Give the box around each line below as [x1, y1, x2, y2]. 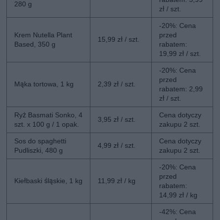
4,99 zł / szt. [98, 141, 136, 149]
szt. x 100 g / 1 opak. [14, 120, 80, 128]
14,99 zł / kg [159, 191, 198, 199]
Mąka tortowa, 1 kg [14, 80, 74, 88]
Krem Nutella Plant [14, 30, 73, 39]
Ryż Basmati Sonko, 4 [14, 110, 83, 119]
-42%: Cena [159, 207, 196, 216]
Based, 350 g [14, 40, 56, 48]
